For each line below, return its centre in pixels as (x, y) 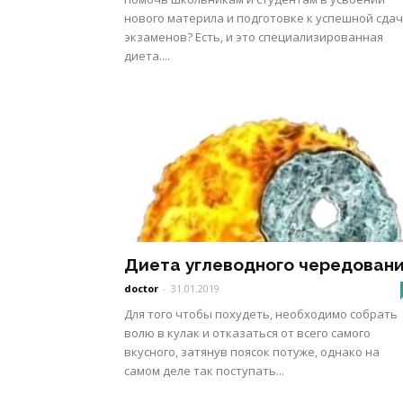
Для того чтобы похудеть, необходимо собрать (261, 314)
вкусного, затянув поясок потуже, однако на (252, 352)
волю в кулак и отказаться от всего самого (247, 333)
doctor (141, 288)
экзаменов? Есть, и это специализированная (254, 37)
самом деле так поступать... (204, 371)
